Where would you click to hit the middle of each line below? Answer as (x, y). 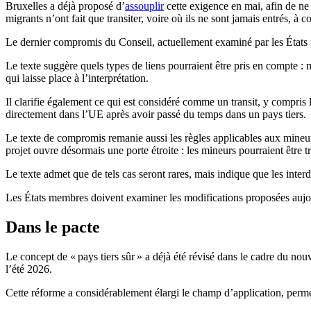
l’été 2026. (29, 269)
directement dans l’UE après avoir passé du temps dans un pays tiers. (156, 115)
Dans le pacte (53, 227)
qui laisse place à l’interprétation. (77, 78)
